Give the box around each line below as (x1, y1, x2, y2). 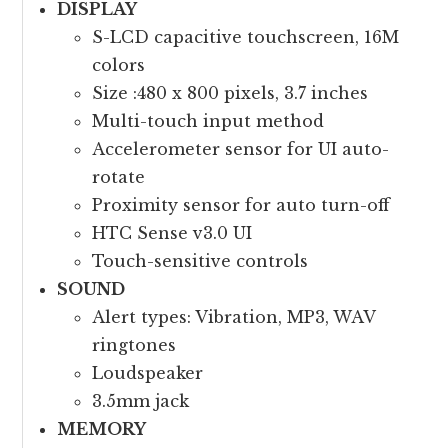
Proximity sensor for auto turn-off (92, 195, 391, 215)
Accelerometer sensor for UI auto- (92, 139, 390, 159)
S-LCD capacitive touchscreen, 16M (92, 27, 400, 47)
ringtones (92, 335, 177, 355)
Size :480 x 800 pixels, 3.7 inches (92, 83, 369, 103)
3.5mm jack (92, 391, 190, 411)
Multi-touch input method (92, 111, 325, 131)
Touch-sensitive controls (92, 251, 309, 271)
